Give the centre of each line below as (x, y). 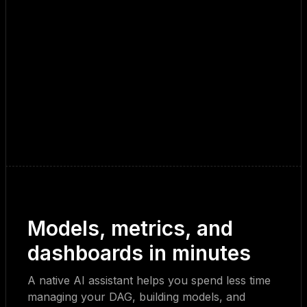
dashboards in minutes (139, 253)
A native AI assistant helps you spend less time (149, 281)
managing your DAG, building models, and (136, 297)
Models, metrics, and (130, 229)
